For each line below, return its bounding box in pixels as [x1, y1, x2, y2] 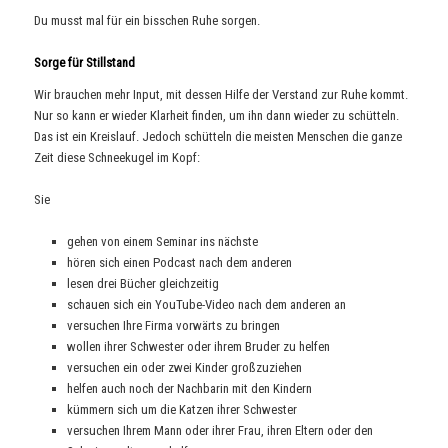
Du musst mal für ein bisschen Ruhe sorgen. [34, 12, 261, 28]
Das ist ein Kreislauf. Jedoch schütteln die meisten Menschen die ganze [34, 128, 403, 144]
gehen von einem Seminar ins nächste [66, 233, 258, 249]
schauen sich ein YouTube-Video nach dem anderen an [66, 296, 346, 312]
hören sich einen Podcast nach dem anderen [66, 254, 292, 270]
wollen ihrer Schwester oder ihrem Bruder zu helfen [66, 338, 330, 354]
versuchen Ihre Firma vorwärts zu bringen [66, 317, 280, 333]
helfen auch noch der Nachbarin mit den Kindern [66, 380, 312, 396]
